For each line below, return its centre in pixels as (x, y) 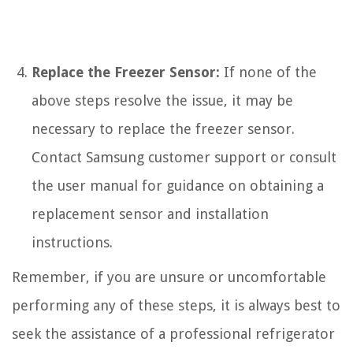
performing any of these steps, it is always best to (176, 305)
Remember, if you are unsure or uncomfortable (169, 277)
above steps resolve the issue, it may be (162, 100)
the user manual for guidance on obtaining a (178, 185)
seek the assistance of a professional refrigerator (173, 333)
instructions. (72, 242)
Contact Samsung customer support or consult (184, 157)
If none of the (268, 72)
